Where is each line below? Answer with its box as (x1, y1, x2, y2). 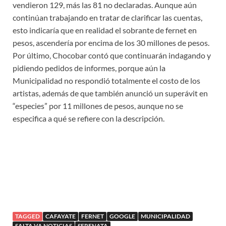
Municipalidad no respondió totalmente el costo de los (13, 76, 200, 86)
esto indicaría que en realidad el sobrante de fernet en (13, 25, 197, 35)
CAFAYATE (45, 212, 76, 220)
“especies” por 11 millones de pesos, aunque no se (13, 101, 183, 111)
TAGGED (15, 212, 40, 220)
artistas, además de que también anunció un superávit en (13, 88, 208, 98)
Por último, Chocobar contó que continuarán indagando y (13, 50, 211, 61)
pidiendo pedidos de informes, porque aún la (13, 63, 165, 73)
